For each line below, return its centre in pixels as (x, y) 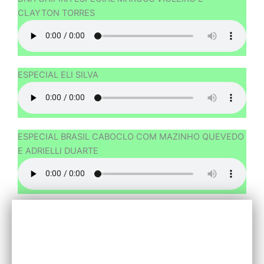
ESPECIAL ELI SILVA (58, 75)
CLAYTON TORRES (56, 13)
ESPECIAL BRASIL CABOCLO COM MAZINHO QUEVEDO (131, 136)
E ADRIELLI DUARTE (58, 151)
